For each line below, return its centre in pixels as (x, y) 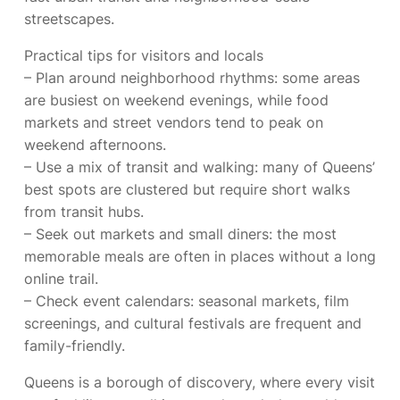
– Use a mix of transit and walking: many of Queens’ (200, 167)
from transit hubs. (84, 212)
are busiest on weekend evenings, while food (176, 100)
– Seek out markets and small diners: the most (180, 234)
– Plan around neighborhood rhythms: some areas (192, 78)
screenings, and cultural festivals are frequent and (193, 323)
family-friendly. (75, 346)
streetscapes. (69, 19)
